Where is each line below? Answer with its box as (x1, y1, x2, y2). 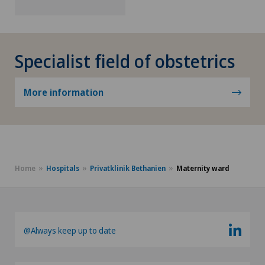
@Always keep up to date (24, 225, 116, 237)
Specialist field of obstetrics (15, 49, 235, 74)
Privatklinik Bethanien (90, 163, 166, 174)
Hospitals (46, 163, 79, 174)
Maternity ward (176, 163, 230, 174)
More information (24, 86, 104, 99)
